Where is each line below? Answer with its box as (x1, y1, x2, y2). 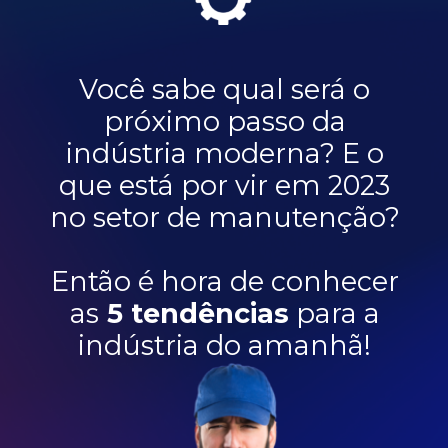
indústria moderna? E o (65, 137, 384, 171)
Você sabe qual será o (79, 73, 371, 107)
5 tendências (106, 297, 289, 331)
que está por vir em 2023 (59, 169, 391, 203)
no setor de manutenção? (49, 201, 400, 235)
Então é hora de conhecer (50, 265, 399, 299)
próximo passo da (103, 105, 346, 139)
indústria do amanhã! (78, 329, 372, 363)
